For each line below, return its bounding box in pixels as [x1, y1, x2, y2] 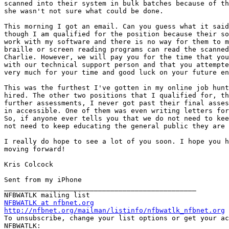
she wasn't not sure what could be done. [4, 7, 164, 15]
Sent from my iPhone [4, 176, 82, 184]
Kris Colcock [4, 161, 53, 169]
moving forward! [4, 145, 65, 153]
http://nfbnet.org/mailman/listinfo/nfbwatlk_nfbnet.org [4, 207, 225, 215]
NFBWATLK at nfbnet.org [4, 199, 94, 207]
